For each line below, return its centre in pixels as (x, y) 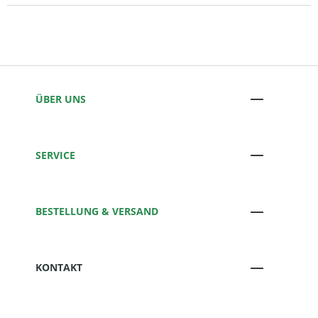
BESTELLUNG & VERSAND (97, 212)
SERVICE (55, 155)
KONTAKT (59, 268)
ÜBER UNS (61, 99)
